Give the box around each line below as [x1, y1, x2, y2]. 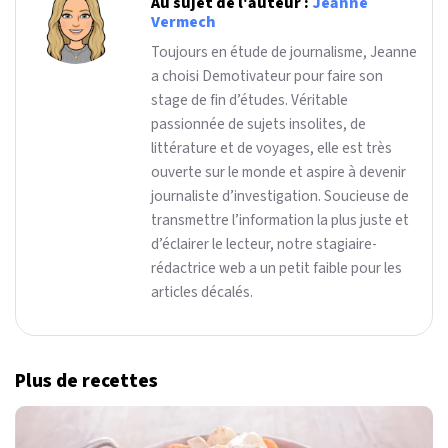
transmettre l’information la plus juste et [151, 208, 409, 231]
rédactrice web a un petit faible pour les [151, 256, 402, 279]
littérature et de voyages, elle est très [151, 136, 392, 159]
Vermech [151, 10, 216, 33]
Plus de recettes [15, 366, 158, 395]
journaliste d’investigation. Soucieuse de [151, 184, 409, 207]
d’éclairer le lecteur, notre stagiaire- [151, 232, 377, 255]
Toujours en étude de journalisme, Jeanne [151, 40, 417, 63]
